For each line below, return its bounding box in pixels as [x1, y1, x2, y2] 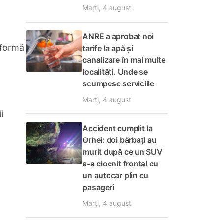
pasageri [82, 182, 114, 192]
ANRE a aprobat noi [82, 31, 154, 41]
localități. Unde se [82, 67, 148, 77]
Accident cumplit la [82, 123, 153, 133]
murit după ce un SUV [82, 147, 163, 157]
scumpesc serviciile [82, 79, 154, 88]
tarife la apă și [82, 43, 133, 53]
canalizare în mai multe [82, 55, 166, 65]
